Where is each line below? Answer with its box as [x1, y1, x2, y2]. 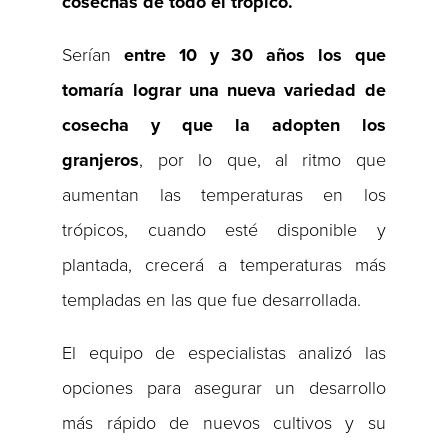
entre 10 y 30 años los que [124, 44, 386, 67]
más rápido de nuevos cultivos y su [62, 412, 386, 435]
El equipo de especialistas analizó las [62, 342, 386, 365]
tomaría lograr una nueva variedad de [62, 79, 386, 102]
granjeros [62, 149, 140, 172]
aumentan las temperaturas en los [62, 184, 386, 207]
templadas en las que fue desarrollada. [62, 289, 362, 312]
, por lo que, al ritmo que [139, 149, 386, 172]
